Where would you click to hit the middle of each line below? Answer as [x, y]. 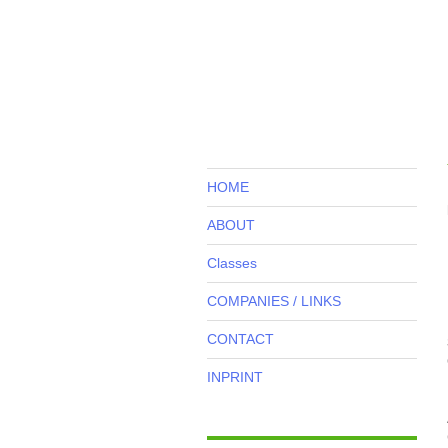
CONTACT [240, 339]
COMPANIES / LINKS [274, 301]
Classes [232, 263]
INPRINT [235, 377]
